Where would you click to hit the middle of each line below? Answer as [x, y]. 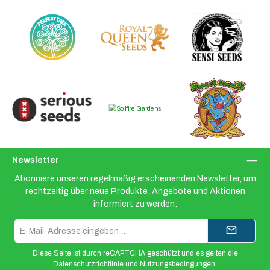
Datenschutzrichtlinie [88, 264]
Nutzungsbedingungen [177, 264]
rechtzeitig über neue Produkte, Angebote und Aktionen [135, 191]
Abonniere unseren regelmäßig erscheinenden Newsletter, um [135, 178]
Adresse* [124, 243]
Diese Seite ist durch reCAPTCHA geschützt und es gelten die [135, 253]
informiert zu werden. [135, 204]
